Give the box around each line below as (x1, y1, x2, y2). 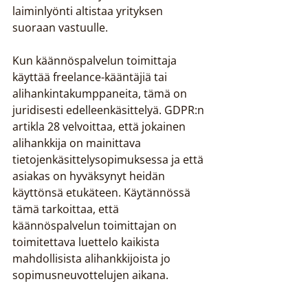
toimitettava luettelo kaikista (12, 234, 162, 250)
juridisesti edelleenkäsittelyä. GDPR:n (12, 102, 207, 118)
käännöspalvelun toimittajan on (12, 218, 179, 233)
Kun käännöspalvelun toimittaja (12, 53, 179, 68)
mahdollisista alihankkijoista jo (12, 251, 173, 266)
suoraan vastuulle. (12, 20, 108, 35)
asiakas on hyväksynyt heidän (12, 168, 168, 184)
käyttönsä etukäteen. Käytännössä (12, 185, 193, 200)
